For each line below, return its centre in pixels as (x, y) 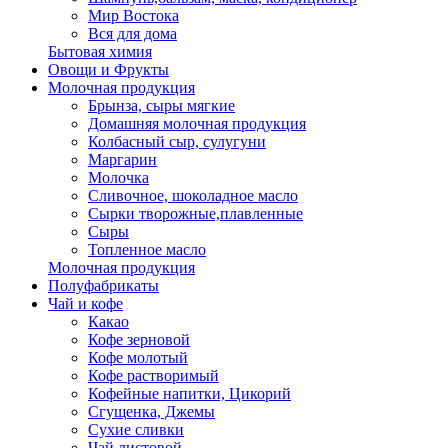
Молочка (118, 178)
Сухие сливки (136, 430)
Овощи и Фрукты (108, 70)
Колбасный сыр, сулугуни (177, 142)
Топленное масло (147, 250)
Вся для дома (132, 34)
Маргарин (122, 160)
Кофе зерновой (139, 340)
